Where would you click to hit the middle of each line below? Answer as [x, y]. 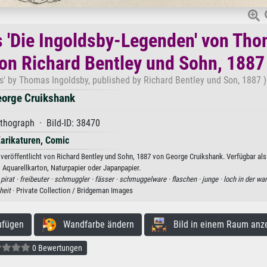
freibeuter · [37, 179]
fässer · [107, 179]
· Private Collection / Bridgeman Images [72, 190]
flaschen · [187, 179]
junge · [212, 179]
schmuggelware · [145, 179]
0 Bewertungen [56, 248]
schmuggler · [74, 179]
